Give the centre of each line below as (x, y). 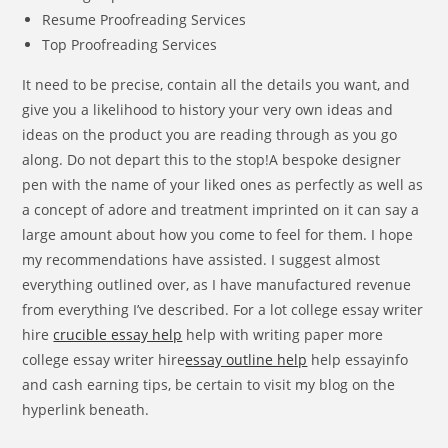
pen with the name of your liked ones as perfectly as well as (223, 184)
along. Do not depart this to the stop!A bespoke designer (212, 159)
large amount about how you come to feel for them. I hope (218, 234)
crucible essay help (118, 334)
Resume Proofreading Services (144, 19)
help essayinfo (358, 359)
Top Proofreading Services (130, 44)
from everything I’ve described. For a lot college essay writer (223, 309)
